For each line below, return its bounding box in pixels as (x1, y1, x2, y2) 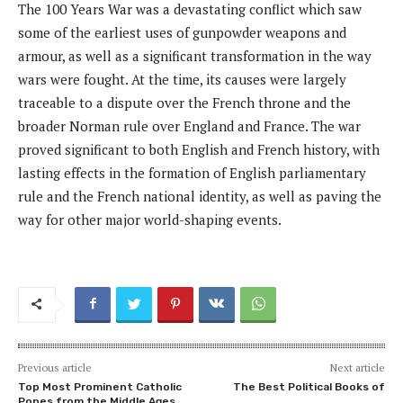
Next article (329, 360, 385, 374)
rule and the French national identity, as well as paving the (18, 186, 381, 205)
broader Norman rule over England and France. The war (18, 116, 361, 135)
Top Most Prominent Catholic (18, 380, 182, 393)
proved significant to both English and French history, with (18, 139, 380, 158)
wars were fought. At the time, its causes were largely (18, 69, 346, 88)
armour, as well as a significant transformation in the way (18, 46, 372, 65)
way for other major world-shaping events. (18, 210, 282, 228)
